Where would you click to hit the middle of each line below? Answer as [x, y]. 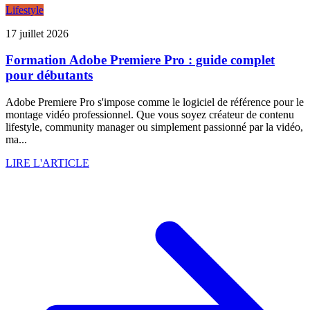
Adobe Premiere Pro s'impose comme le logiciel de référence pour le [155, 102]
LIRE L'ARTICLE [47, 163]
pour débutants [49, 75]
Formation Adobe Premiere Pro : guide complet [140, 60]
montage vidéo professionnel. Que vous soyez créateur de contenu [150, 115]
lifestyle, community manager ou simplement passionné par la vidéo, [154, 127]
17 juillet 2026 [37, 33]
